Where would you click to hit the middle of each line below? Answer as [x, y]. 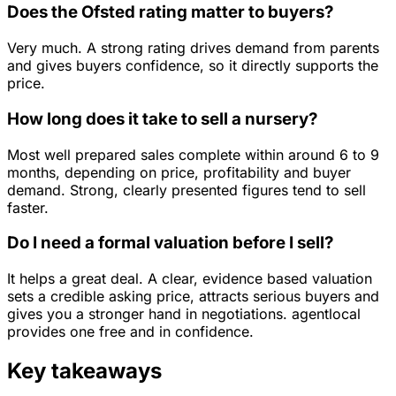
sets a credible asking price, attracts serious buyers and [193, 296]
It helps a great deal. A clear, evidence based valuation [190, 278]
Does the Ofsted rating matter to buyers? [170, 12]
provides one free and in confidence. [130, 331]
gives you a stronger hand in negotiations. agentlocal [184, 314]
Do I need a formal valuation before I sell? [170, 243]
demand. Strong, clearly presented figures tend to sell [187, 190]
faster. [28, 207]
